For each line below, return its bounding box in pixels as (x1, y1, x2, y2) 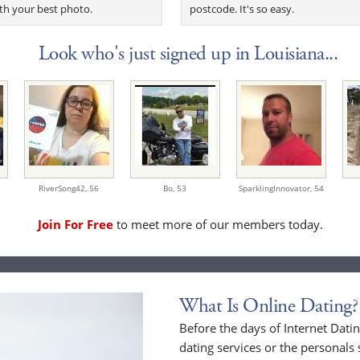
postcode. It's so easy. (190, 2, 295, 17)
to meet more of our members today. (112, 216, 323, 233)
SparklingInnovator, (238, 182, 314, 194)
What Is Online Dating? (179, 293, 358, 320)
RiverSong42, (39, 182, 89, 194)
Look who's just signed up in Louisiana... (38, 41, 338, 67)
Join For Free (37, 216, 113, 233)
